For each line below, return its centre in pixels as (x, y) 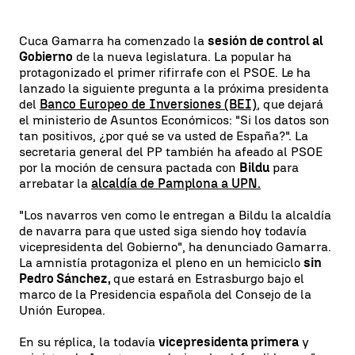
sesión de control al (265, 41)
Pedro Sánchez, (66, 279)
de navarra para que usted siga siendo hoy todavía (163, 231)
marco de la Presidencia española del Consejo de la (165, 294)
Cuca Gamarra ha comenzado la (113, 41)
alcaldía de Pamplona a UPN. (176, 183)
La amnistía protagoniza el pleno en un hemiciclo (161, 263)
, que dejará (290, 104)
